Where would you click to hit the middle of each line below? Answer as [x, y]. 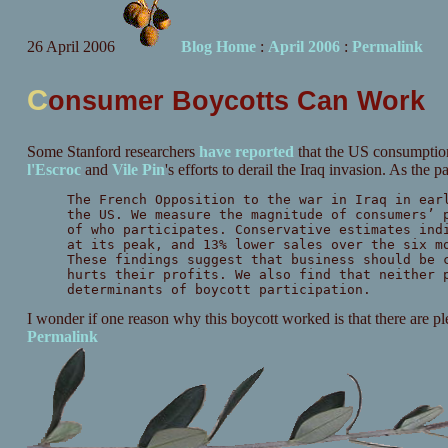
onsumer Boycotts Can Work [236, 100]
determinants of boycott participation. [218, 290]
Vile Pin [138, 170]
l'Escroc [53, 170]
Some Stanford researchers [112, 152]
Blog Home [218, 46]
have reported [246, 152]
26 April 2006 [70, 46]
